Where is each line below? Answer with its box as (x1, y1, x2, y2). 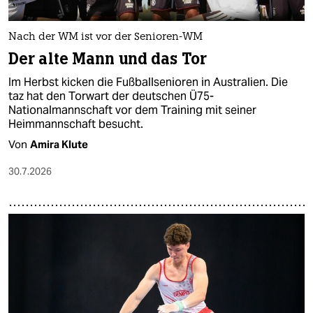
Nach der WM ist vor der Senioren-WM (8, 32, 203, 43)
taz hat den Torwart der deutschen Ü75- (8, 89, 214, 104)
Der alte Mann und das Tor (8, 49, 207, 70)
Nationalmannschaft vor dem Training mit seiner (8, 103, 256, 118)
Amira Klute (30, 138, 88, 152)
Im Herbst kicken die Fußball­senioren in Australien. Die (8, 75, 288, 90)
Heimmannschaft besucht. (8, 117, 143, 132)
